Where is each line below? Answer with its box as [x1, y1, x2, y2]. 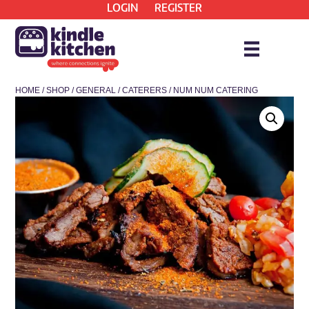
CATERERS [122, 85, 168, 95]
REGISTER [154, 1, 202, 14]
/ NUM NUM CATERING [167, 85, 259, 95]
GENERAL [76, 85, 117, 95]
